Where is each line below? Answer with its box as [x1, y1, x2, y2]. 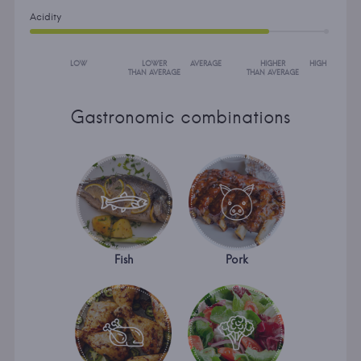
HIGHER [259, 58, 285, 68]
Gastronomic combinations [70, 105, 291, 128]
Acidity [29, 10, 61, 23]
